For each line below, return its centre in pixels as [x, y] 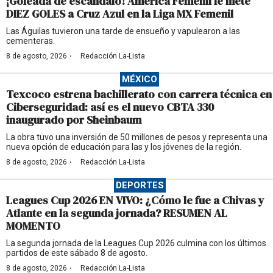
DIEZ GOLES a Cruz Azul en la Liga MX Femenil [120, 14]
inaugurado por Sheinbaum [74, 120]
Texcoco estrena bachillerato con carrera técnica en [139, 94]
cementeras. [30, 41]
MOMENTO [33, 226]
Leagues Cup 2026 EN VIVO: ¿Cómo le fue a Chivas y [135, 200]
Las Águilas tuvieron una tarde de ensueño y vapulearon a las [123, 31]
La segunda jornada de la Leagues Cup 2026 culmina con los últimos [136, 243]
